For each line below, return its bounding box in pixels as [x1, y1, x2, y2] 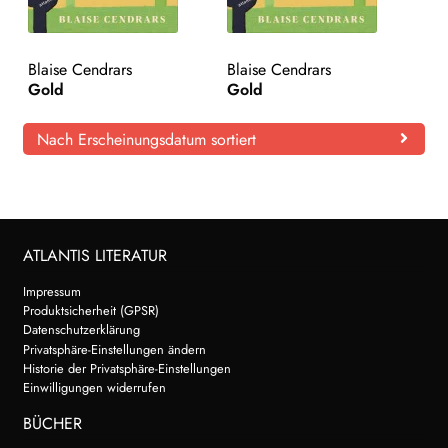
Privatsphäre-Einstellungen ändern [22, 339, 206, 359]
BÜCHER [22, 412, 82, 436]
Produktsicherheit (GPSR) [22, 301, 159, 321]
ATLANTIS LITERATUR [22, 243, 167, 267]
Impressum [22, 281, 81, 301]
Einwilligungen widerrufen [22, 378, 166, 398]
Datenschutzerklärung [22, 320, 140, 340]
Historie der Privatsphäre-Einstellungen [22, 358, 231, 378]
